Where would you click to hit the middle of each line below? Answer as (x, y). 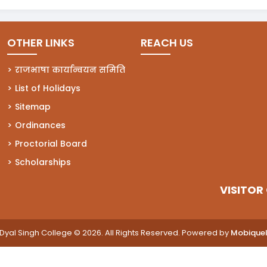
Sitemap (33, 107)
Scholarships (43, 162)
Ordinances (40, 125)
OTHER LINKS (41, 43)
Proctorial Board (51, 144)
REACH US (167, 43)
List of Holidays (48, 89)
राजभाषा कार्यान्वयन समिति (70, 70)
